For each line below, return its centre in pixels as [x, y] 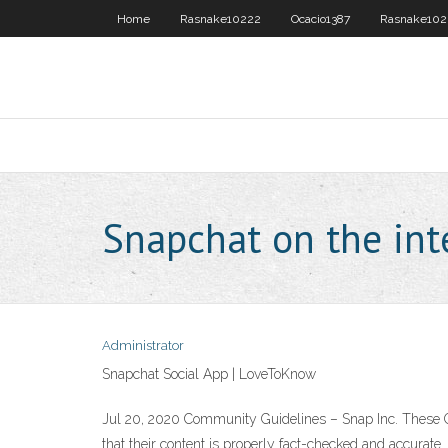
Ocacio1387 [320, 19]
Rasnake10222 [220, 19]
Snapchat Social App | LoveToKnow [209, 374]
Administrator [143, 345]
